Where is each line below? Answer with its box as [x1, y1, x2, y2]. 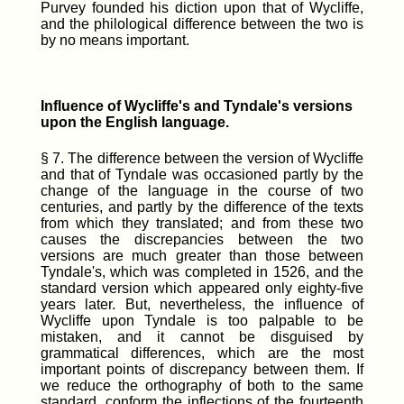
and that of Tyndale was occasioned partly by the [40, 166, 364, 182]
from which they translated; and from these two [40, 215, 364, 231]
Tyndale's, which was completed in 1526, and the [40, 263, 364, 280]
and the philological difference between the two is [40, 15, 364, 32]
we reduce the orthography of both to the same [40, 377, 364, 393]
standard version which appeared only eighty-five [40, 280, 364, 296]
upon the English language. [40, 115, 229, 131]
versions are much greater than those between [40, 247, 364, 263]
